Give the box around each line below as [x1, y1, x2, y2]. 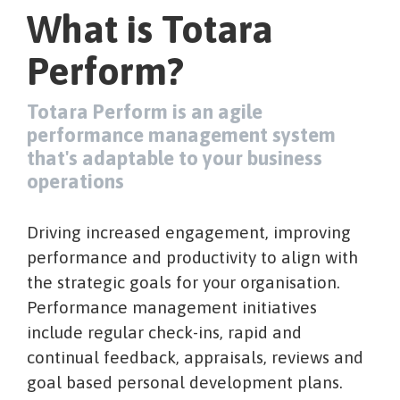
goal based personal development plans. [27, 371, 343, 392]
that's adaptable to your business [27, 146, 322, 170]
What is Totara [27, 7, 273, 52]
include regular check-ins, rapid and [27, 321, 302, 342]
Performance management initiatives [27, 296, 317, 317]
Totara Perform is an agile [27, 99, 262, 123]
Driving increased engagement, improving [27, 221, 351, 242]
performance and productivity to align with [27, 246, 358, 267]
